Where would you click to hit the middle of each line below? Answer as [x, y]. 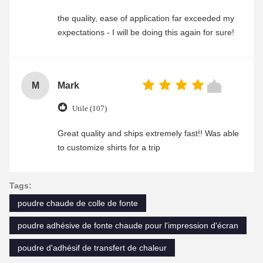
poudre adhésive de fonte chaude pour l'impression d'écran [128, 226]
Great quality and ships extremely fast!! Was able [148, 134]
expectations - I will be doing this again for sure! [146, 33]
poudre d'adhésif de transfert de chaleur [92, 248]
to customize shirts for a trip [109, 148]
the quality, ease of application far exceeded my [146, 18]
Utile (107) [90, 108]
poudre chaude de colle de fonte [78, 203]
